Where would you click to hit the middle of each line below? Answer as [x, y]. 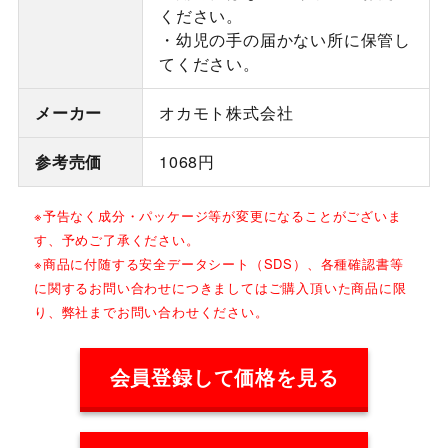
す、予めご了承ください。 [116, 240]
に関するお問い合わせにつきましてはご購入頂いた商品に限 [220, 288]
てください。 [209, 64]
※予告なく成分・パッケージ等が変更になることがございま [217, 216]
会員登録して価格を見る [224, 377]
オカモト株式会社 [226, 113]
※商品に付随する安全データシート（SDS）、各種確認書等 [218, 264]
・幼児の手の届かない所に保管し [284, 40]
